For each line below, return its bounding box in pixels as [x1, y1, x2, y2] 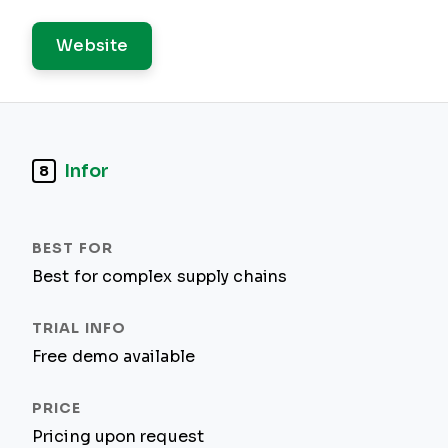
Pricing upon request [32, 428, 204, 445]
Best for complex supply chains [32, 268, 288, 285]
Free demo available [32, 348, 195, 365]
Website [56, 37, 129, 54]
